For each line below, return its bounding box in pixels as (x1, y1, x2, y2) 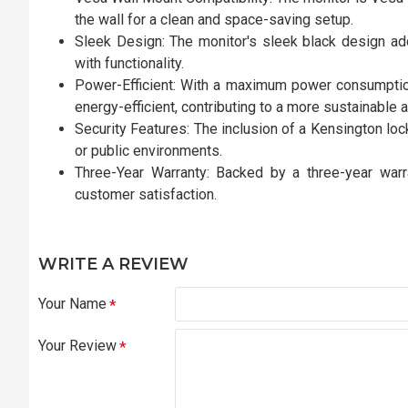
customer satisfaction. (75, 186, 217, 203)
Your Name (38, 295, 107, 312)
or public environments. (75, 142, 222, 159)
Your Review (38, 337, 117, 354)
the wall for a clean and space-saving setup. (75, 11, 353, 28)
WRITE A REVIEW (38, 254, 189, 274)
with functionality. (75, 55, 184, 72)
